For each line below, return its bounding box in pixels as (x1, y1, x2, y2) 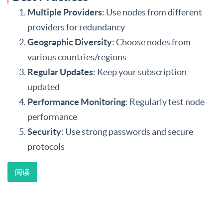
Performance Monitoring (27, 97, 125, 107)
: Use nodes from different (102, 7, 202, 17)
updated (27, 82, 60, 92)
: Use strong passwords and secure (61, 126, 193, 137)
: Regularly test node (125, 97, 205, 107)
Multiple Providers (27, 7, 102, 17)
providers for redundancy (27, 22, 125, 32)
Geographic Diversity (27, 37, 112, 47)
